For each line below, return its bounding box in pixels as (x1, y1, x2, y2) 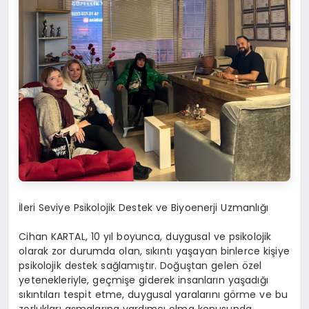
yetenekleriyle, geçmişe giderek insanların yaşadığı (19, 273, 268, 288)
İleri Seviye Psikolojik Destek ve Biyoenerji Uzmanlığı (19, 201, 268, 215)
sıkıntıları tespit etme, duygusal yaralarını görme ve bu (19, 288, 288, 302)
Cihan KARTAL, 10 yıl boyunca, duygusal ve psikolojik (19, 230, 272, 244)
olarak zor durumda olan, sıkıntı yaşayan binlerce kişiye (19, 244, 290, 259)
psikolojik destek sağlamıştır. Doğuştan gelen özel (19, 259, 262, 273)
